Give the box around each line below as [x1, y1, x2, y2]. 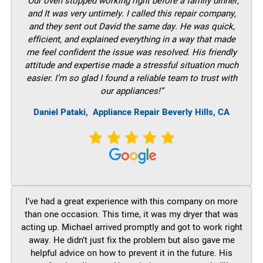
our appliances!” [100, 84, 163, 97]
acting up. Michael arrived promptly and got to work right [21, 221, 242, 234]
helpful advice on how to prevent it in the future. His [31, 247, 232, 259]
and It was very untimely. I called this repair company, [27, 6, 236, 20]
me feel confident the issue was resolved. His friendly [26, 45, 237, 59]
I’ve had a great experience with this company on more [25, 195, 238, 208]
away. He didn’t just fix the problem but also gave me [28, 234, 235, 247]
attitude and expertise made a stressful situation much [25, 58, 238, 72]
